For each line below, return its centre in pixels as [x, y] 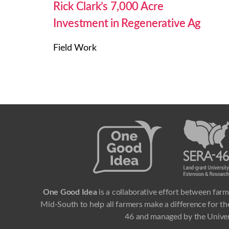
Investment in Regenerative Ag [127, 24]
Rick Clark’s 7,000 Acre [108, 7]
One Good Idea [70, 192]
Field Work [75, 48]
